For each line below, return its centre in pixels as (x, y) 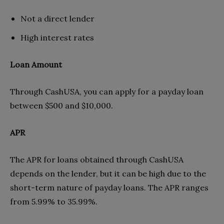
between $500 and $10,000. (61, 105)
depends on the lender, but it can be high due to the (108, 173)
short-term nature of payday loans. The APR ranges (109, 187)
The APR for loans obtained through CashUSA (97, 159)
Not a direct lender (57, 18)
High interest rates (57, 37)
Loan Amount (36, 64)
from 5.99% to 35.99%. (54, 201)
